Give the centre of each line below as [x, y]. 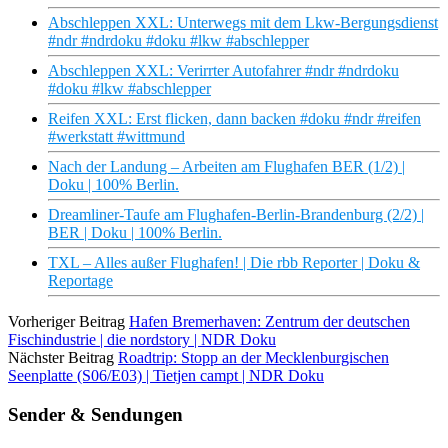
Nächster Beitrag [61, 358]
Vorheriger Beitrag [66, 322]
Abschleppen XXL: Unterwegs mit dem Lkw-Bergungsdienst [243, 23]
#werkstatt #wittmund [116, 137]
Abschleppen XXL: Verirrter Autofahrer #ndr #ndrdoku [223, 71]
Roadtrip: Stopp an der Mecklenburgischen [253, 358]
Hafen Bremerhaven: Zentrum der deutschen [269, 322]
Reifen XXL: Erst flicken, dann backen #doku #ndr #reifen [234, 119]
